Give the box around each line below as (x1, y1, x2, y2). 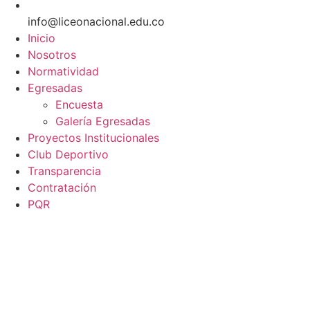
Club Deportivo (28, 147, 109, 161)
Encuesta (55, 97, 103, 111)
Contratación (28, 180, 96, 194)
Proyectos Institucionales (28, 130, 159, 145)
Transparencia (28, 163, 101, 178)
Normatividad (28, 64, 99, 78)
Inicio (28, 30, 55, 45)
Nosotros (28, 47, 76, 62)
